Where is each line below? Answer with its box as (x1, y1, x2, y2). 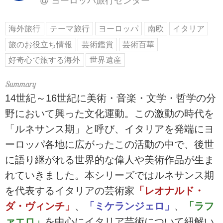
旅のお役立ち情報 (8, 40, 73, 49)
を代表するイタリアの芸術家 (5, 185, 134, 197)
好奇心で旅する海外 (8, 56, 81, 65)
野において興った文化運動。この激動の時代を (5, 108, 214, 119)
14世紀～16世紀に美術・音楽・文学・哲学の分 (5, 93, 216, 104)
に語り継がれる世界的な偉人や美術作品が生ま (5, 154, 214, 166)
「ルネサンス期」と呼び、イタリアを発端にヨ (5, 123, 214, 135)
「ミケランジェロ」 (85, 201, 174, 212)
